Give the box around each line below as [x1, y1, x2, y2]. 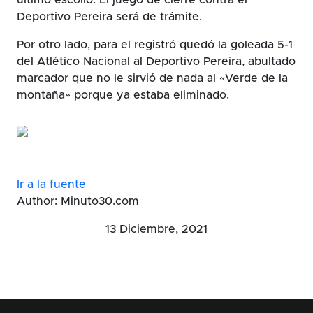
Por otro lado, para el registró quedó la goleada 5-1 [17, 38, 293, 50]
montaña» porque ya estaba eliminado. [17, 89, 229, 101]
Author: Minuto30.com [17, 195, 139, 207]
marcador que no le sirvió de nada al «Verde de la [17, 72, 288, 84]
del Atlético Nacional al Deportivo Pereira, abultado [17, 55, 296, 67]
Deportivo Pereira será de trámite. [17, 10, 202, 22]
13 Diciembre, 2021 [105, 223, 208, 235]
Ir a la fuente [17, 178, 86, 190]
